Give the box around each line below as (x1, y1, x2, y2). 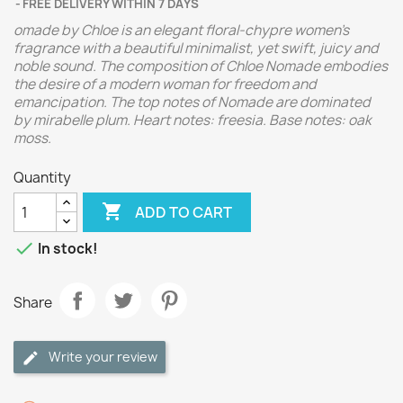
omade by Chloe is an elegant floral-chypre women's (13, 21, 349, 40)
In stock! (35, 239, 98, 259)
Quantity (13, 168, 71, 187)
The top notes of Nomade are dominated (110, 93, 371, 112)
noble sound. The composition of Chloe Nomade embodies (13, 57, 388, 76)
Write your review (49, 348, 157, 365)
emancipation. (13, 93, 110, 112)
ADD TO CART (135, 201, 233, 222)
